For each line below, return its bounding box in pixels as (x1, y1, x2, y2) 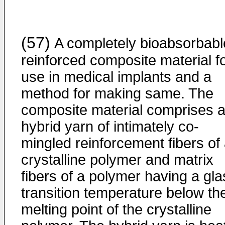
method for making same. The (21, 85, 213, 101)
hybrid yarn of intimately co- (21, 119, 199, 135)
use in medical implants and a (21, 69, 211, 85)
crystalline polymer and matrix (21, 152, 213, 168)
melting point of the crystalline (21, 201, 211, 217)
